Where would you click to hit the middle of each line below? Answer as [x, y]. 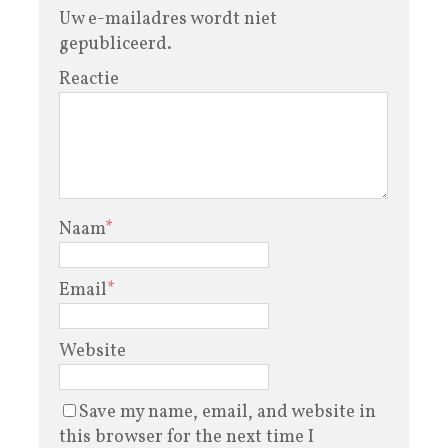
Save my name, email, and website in [227, 412]
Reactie [89, 79]
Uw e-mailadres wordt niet [168, 19]
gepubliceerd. [115, 44]
